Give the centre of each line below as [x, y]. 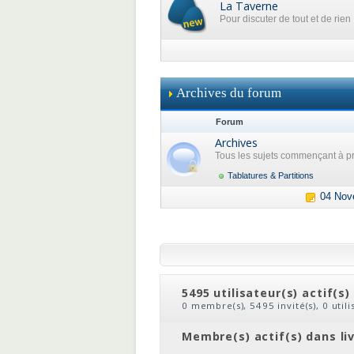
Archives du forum [229, 93]
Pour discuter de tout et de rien [285, 19]
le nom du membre [265, 317]
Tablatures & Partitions [271, 175]
